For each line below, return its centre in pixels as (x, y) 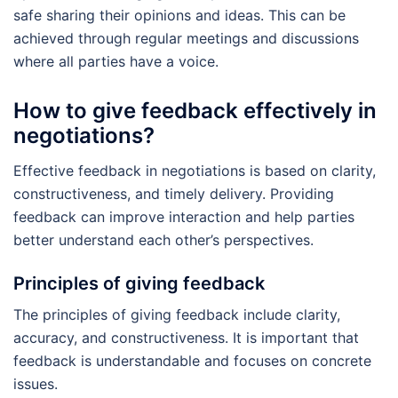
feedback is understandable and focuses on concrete (192, 360)
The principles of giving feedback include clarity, (177, 314)
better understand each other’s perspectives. (163, 239)
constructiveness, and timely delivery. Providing (174, 193)
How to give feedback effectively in (195, 110)
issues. (36, 383)
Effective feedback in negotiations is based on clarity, (195, 170)
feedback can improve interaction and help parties (184, 216)
